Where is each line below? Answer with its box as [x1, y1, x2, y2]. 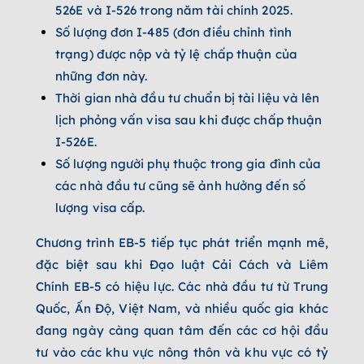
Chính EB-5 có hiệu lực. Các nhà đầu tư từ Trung [36, 278, 328, 294]
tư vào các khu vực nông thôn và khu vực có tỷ [36, 344, 328, 360]
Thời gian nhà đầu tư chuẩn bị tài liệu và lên [55, 89, 320, 106]
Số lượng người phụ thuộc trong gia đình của [55, 155, 322, 171]
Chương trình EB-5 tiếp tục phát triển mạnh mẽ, [36, 234, 328, 250]
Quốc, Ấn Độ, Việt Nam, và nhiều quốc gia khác [36, 300, 328, 316]
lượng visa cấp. [55, 199, 145, 215]
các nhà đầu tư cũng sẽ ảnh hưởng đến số [55, 177, 305, 193]
